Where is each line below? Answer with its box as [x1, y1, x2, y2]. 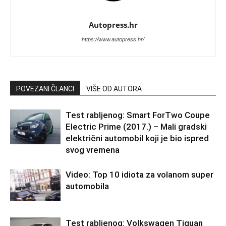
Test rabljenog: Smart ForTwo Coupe [66, 109, 210, 120]
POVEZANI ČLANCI [16, 84, 74, 93]
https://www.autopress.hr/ [82, 36, 144, 42]
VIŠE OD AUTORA [86, 84, 142, 93]
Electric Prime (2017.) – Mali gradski [66, 121, 207, 132]
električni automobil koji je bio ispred [66, 133, 209, 143]
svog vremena [66, 144, 120, 155]
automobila [66, 181, 109, 191]
